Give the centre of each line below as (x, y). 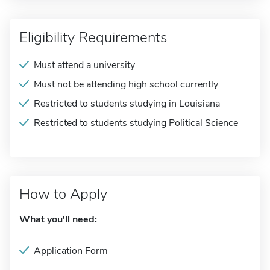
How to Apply (63, 194)
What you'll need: (58, 219)
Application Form (71, 251)
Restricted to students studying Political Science (136, 123)
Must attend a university (84, 65)
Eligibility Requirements (93, 37)
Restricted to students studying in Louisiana (127, 104)
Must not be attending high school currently (126, 84)
